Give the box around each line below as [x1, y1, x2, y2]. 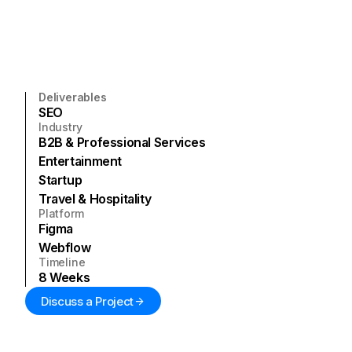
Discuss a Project [41, 293, 134, 309]
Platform [38, 207, 84, 220]
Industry [38, 120, 82, 134]
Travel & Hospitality [38, 191, 152, 207]
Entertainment [38, 153, 123, 169]
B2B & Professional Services [38, 134, 206, 150]
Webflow [38, 240, 91, 255]
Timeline [38, 255, 86, 269]
